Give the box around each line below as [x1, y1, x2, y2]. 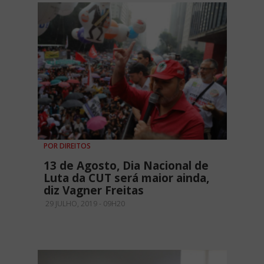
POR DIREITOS [44, 141, 91, 151]
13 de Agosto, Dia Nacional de [44, 158, 209, 174]
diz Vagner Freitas [44, 183, 144, 199]
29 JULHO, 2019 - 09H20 [44, 199, 125, 209]
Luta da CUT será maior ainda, [44, 170, 209, 186]
